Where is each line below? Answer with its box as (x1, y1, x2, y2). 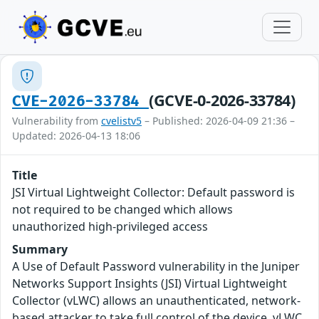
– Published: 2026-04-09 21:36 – (142, 114, 295, 127)
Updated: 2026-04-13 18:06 (12, 129, 140, 142)
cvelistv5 (101, 114, 142, 127)
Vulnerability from (12, 114, 101, 127)
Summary (12, 241, 68, 257)
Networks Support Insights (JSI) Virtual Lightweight (12, 276, 287, 291)
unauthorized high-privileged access (12, 219, 208, 234)
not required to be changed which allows (12, 202, 233, 217)
